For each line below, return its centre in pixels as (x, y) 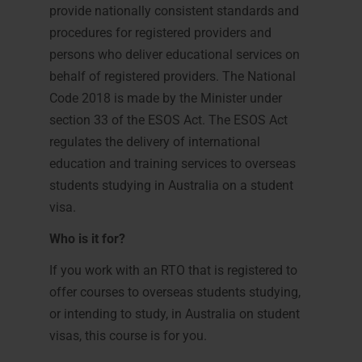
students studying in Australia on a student (171, 185)
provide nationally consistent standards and (174, 11)
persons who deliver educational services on (174, 55)
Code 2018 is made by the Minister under (165, 98)
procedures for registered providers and (160, 33)
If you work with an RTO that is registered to (173, 270)
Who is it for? (87, 239)
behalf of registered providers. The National (172, 76)
